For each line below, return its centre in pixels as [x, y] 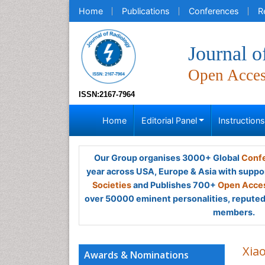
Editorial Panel [169, 120]
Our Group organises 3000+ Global [167, 158]
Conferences [214, 11]
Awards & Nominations [136, 255]
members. [234, 212]
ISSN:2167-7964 [107, 94]
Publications [146, 11]
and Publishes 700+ [174, 185]
